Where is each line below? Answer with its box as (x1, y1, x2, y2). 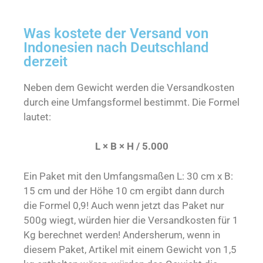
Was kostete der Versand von (23, 25, 208, 42)
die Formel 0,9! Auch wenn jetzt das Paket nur (23, 199, 224, 211)
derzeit (23, 53, 68, 70)
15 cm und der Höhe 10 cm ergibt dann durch (23, 184, 224, 197)
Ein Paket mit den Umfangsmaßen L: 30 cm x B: (23, 170, 233, 182)
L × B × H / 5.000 (95, 140, 168, 153)
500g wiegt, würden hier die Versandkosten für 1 (23, 214, 238, 226)
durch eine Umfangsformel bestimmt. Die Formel (23, 96, 240, 108)
